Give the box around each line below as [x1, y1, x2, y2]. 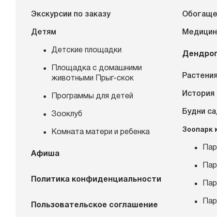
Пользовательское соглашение [31, 202, 158, 209]
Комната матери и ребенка [51, 129, 150, 136]
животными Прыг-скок [51, 75, 134, 82]
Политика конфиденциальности [31, 176, 161, 183]
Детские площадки [51, 47, 122, 54]
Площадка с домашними [51, 65, 142, 72]
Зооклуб [51, 111, 82, 118]
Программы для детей [51, 93, 133, 100]
